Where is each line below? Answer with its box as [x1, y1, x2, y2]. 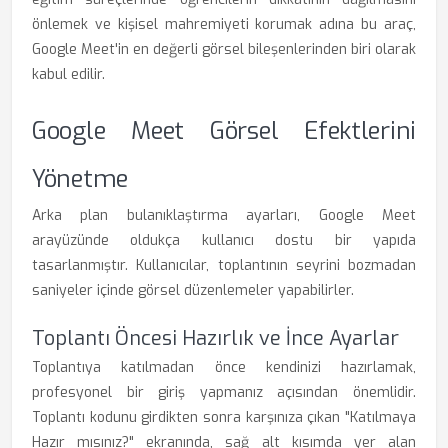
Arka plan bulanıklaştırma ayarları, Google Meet [32, 206, 416, 225]
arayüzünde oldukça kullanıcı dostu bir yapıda [32, 231, 416, 250]
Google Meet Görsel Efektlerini [32, 115, 416, 147]
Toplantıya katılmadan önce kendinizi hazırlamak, [32, 358, 416, 377]
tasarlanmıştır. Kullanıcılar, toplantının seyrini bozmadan [32, 256, 416, 275]
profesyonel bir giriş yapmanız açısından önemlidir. [32, 383, 416, 402]
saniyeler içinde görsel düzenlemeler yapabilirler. [32, 281, 354, 300]
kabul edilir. [32, 65, 105, 84]
